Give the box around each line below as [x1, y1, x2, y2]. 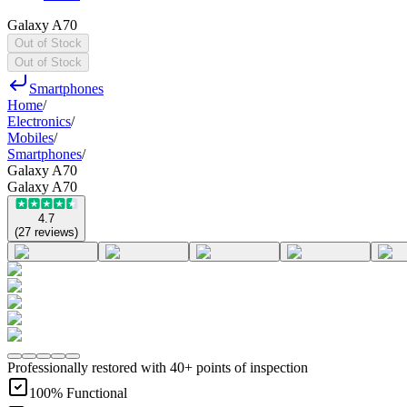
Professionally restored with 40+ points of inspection [7, 360, 308, 376]
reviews [35, 225, 74, 240]
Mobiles [7, 130, 54, 145]
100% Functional [29, 385, 127, 402]
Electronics [7, 114, 71, 129]
